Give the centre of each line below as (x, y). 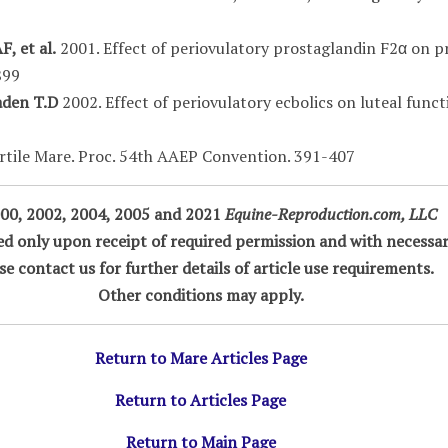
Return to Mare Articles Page (200, 358)
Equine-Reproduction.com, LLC (330, 214)
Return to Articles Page (201, 400)
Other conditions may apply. (200, 295)
